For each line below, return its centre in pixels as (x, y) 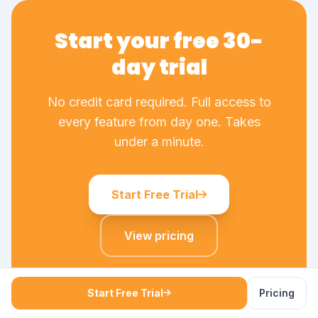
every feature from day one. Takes (159, 122)
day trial (159, 67)
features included (159, 292)
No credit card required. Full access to (159, 102)
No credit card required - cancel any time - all (159, 278)
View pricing (159, 236)
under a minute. (159, 142)
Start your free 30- (159, 41)
